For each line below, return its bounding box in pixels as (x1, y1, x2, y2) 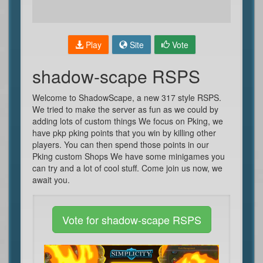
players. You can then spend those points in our (32, 139, 209, 150)
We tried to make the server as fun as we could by (32, 103, 218, 115)
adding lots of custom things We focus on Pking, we (32, 115, 223, 127)
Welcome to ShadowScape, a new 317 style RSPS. (32, 92, 221, 103)
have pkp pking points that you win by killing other (32, 127, 216, 139)
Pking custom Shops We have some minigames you (32, 150, 225, 162)
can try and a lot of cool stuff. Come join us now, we (32, 162, 222, 174)
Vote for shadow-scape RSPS (62, 212, 201, 227)
